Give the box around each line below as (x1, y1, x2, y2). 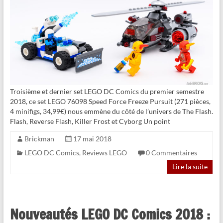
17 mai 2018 (73, 134, 111, 143)
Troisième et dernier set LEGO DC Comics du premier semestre (9, 87, 204, 96)
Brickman (24, 134, 54, 143)
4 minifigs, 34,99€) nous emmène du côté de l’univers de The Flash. (9, 107, 213, 115)
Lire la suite (172, 162, 208, 171)
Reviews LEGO (82, 148, 127, 157)
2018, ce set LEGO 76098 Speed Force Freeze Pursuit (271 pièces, (9, 97, 211, 106)
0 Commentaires (145, 148, 197, 157)
